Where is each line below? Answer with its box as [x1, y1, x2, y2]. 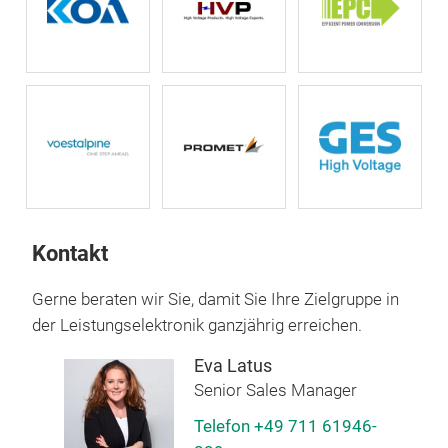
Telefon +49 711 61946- [193, 417, 377, 437]
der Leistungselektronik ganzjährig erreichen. [32, 316, 362, 336]
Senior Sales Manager [193, 381, 357, 401]
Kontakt [32, 241, 108, 267]
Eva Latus [193, 355, 272, 377]
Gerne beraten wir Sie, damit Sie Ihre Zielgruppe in [32, 290, 399, 310]
